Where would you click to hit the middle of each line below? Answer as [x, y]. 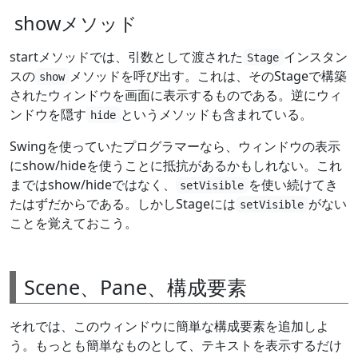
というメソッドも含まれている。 [216, 114]
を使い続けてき [293, 184]
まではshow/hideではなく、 [93, 184]
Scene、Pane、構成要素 [135, 286]
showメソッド [76, 23]
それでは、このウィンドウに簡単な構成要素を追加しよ [169, 326]
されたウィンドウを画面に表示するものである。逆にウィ [176, 95]
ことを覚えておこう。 [74, 223]
